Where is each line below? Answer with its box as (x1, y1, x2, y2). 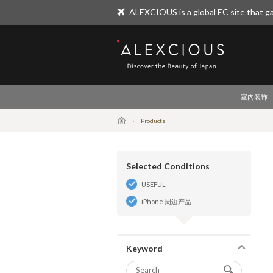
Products (141, 117, 165, 124)
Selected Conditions (126, 161, 210, 171)
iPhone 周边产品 (141, 197, 191, 205)
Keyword (126, 243, 163, 253)
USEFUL (141, 180, 166, 188)
